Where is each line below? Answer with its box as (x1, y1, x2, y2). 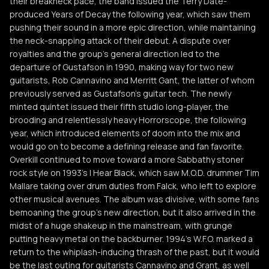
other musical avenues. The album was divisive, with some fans (10, 193, 259, 205)
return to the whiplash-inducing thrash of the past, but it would (10, 246, 259, 258)
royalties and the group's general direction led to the (10, 48, 220, 59)
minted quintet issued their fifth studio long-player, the (10, 101, 229, 112)
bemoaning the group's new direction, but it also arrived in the (10, 207, 256, 218)
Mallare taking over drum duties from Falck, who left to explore (10, 180, 256, 192)
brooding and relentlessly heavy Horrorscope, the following (10, 114, 246, 125)
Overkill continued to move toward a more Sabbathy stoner (10, 154, 244, 165)
